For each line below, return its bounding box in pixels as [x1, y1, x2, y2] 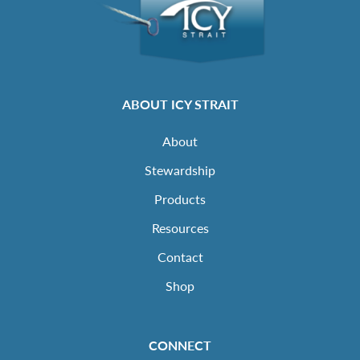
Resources [151, 218, 209, 237]
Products [154, 189, 206, 208]
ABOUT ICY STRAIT [121, 94, 239, 113]
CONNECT [149, 335, 211, 354]
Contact [157, 247, 203, 266]
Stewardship [145, 160, 215, 179]
